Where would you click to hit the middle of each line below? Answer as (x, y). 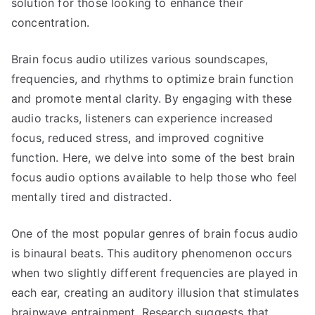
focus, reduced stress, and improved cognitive (138, 138)
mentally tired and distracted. (91, 197)
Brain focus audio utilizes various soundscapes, (140, 59)
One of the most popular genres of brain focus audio (155, 233)
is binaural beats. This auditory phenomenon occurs (152, 253)
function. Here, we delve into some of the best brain (153, 157)
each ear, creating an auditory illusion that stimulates (155, 292)
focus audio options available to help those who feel (154, 177)
